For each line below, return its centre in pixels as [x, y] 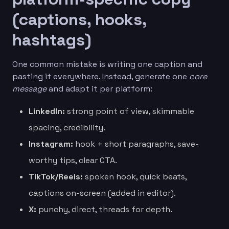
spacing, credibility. [67, 127]
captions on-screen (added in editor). [102, 193]
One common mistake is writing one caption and [107, 64]
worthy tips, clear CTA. [73, 160]
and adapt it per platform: [99, 88]
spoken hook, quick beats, [135, 176]
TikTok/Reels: [56, 176]
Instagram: [51, 144]
